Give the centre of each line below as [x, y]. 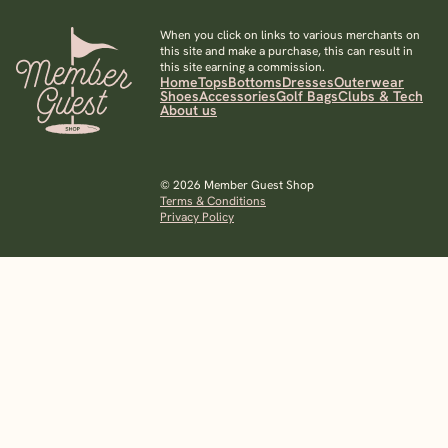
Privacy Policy [197, 217]
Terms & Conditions [213, 201]
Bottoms [255, 82]
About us [188, 110]
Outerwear [369, 82]
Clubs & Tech [380, 96]
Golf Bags [307, 96]
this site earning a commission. [242, 67]
